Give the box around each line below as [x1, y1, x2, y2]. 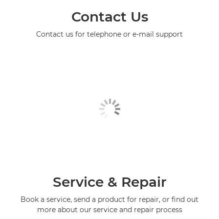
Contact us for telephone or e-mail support [36, 29, 183, 39]
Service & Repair [52, 173, 167, 190]
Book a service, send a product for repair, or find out [21, 195, 198, 204]
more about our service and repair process [37, 205, 182, 214]
